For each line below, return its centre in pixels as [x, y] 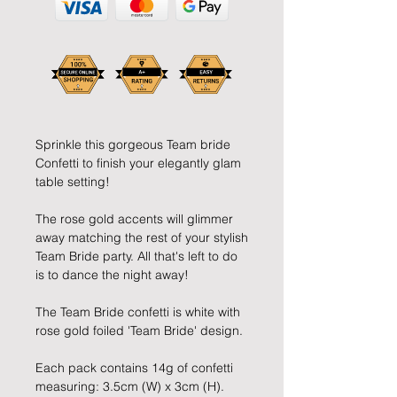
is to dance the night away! [112, 275]
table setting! [73, 182]
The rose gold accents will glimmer [134, 219]
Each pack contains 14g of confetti [134, 368]
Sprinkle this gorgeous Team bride [133, 145]
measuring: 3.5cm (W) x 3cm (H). [130, 387]
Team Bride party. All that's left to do [136, 257]
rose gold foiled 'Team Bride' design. [139, 331]
